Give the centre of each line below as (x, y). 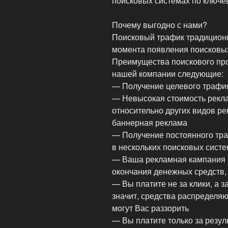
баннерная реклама (150, 123)
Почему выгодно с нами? (160, 25)
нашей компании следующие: (168, 74)
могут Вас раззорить (150, 208)
